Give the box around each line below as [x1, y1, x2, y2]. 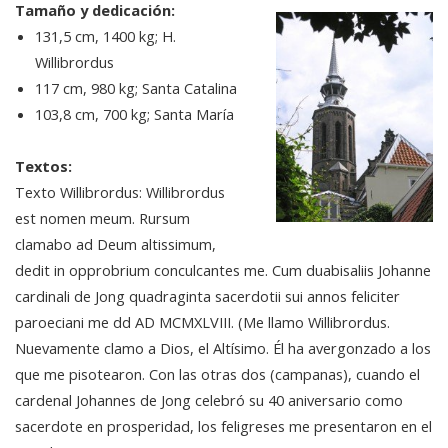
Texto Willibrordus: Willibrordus [15, 182, 225, 203]
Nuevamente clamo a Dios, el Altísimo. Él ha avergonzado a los [15, 338, 431, 359]
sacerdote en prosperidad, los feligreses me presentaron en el [15, 416, 432, 437]
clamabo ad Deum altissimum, [15, 234, 216, 255]
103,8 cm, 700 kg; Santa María [35, 104, 234, 125]
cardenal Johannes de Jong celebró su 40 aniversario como [15, 390, 403, 411]
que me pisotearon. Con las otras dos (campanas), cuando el [15, 364, 420, 385]
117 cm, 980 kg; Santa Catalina [35, 78, 237, 99]
